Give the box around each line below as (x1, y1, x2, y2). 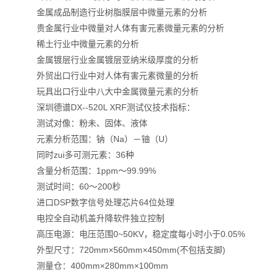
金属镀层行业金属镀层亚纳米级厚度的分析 (19, 55, 199, 65)
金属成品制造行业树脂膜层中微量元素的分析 (19, 7, 208, 17)
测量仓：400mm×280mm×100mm (19, 261, 169, 271)
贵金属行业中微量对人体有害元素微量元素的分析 (19, 23, 225, 33)
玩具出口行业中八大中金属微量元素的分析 (19, 87, 199, 96)
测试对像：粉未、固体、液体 (19, 118, 148, 128)
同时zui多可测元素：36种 (19, 150, 135, 160)
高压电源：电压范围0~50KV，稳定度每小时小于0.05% (19, 229, 246, 239)
